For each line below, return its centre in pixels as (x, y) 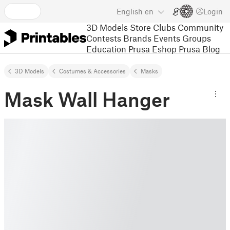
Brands (137, 38)
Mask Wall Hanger (87, 99)
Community (200, 27)
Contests (104, 38)
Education (106, 49)
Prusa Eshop (152, 49)
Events (167, 38)
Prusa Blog (199, 49)
